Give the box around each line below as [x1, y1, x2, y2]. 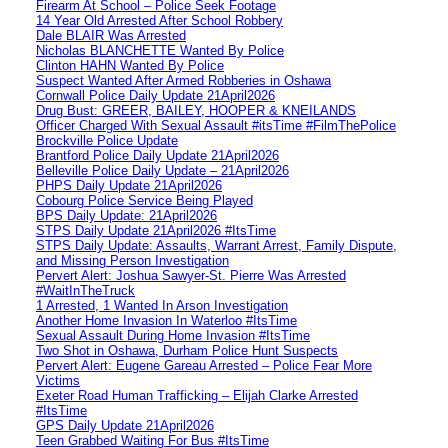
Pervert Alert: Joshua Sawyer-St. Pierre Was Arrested [36, 267, 346, 283]
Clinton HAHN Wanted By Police [36, 57, 224, 73]
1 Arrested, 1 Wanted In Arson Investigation [36, 297, 288, 313]
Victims [36, 372, 80, 388]
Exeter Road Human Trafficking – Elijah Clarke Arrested [36, 387, 358, 403]
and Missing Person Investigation [36, 252, 229, 268]
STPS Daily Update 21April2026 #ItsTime [36, 222, 276, 238]
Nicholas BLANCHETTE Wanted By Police [36, 42, 284, 58]
